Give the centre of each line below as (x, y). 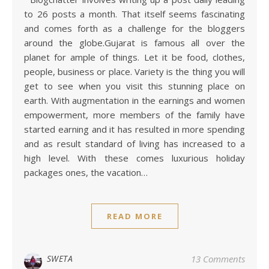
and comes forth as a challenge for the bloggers (134, 28)
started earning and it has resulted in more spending (134, 129)
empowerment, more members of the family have (134, 115)
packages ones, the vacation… (86, 172)
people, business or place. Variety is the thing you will (134, 71)
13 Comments (218, 259)
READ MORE (134, 216)
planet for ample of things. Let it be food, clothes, (134, 57)
